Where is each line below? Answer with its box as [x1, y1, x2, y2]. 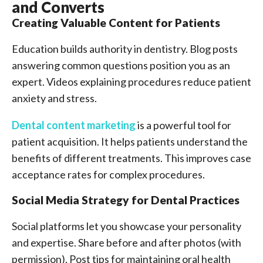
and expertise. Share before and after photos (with [12, 236, 241, 249]
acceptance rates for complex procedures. [12, 168, 205, 181]
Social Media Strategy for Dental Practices [12, 193, 240, 207]
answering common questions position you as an [12, 59, 230, 72]
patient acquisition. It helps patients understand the [12, 135, 248, 148]
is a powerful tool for [136, 119, 231, 131]
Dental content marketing [12, 119, 136, 131]
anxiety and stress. [12, 92, 97, 104]
